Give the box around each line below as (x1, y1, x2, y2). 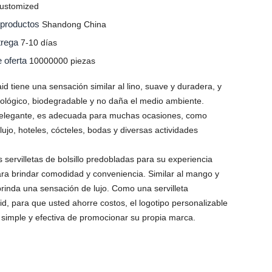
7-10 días (21, 38, 58, 47)
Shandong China (42, 19, 107, 29)
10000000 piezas (29, 56, 96, 66)
